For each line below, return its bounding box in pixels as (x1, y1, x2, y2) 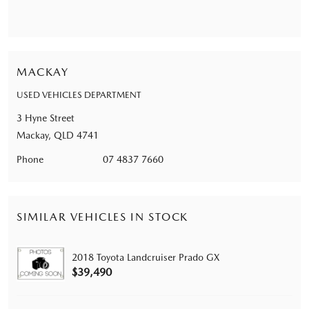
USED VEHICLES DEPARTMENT (17, 89, 141, 100)
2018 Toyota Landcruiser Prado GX (72, 251, 219, 263)
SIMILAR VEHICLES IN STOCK (17, 210, 188, 223)
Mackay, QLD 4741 (17, 129, 99, 141)
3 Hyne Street (17, 112, 74, 123)
